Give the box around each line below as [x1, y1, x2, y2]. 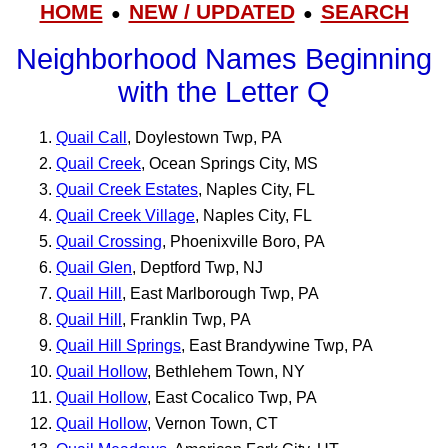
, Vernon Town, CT [147, 414, 278, 432]
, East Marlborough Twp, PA [122, 284, 319, 302]
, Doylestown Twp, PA [127, 128, 282, 146]
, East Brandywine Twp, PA [181, 336, 373, 354]
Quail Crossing [56, 232, 162, 250]
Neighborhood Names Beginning [16, 43, 432, 76]
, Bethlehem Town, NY [147, 362, 305, 380]
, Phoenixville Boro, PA [162, 232, 325, 250]
